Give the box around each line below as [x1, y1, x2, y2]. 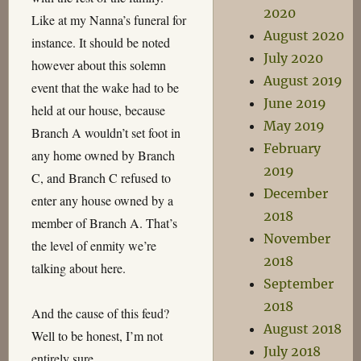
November [263, 230, 331, 247]
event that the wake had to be [31, 79, 179, 96]
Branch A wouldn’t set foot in [31, 124, 180, 141]
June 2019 [263, 95, 327, 111]
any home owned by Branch [31, 147, 175, 164]
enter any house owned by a [31, 192, 173, 209]
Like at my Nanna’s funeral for [31, 11, 186, 28]
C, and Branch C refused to [31, 169, 171, 186]
